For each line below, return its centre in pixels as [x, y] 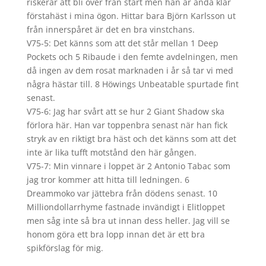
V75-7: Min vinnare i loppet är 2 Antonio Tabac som [128, 166]
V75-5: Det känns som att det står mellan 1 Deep [122, 43]
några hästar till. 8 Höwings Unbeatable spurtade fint [132, 84]
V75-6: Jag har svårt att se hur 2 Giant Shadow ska [125, 111]
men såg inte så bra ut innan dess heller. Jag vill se [128, 221]
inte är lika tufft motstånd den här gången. [111, 152]
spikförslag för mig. [65, 248]
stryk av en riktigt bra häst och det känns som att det [131, 139]
